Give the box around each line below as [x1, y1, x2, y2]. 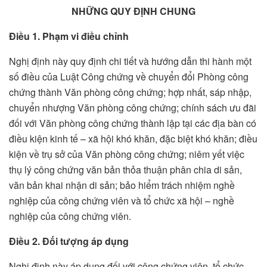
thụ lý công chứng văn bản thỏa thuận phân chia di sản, [9, 163, 242, 177]
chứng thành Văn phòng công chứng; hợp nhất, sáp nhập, [9, 85, 252, 100]
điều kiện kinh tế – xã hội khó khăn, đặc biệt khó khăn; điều [9, 132, 257, 146]
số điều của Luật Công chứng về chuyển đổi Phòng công [9, 70, 249, 84]
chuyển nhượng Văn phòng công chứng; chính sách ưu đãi [9, 101, 256, 115]
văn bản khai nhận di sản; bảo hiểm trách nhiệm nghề [9, 178, 235, 193]
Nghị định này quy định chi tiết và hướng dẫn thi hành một [9, 54, 252, 69]
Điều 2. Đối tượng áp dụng [9, 234, 129, 249]
